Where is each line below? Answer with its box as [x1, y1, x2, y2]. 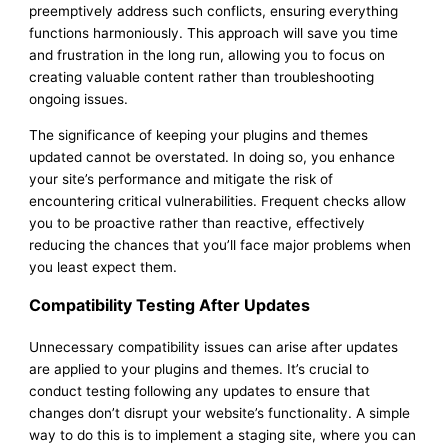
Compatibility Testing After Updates [29, 294, 311, 315]
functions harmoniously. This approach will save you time [29, 25, 399, 42]
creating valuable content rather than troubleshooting [29, 69, 375, 86]
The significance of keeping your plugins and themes [29, 126, 369, 143]
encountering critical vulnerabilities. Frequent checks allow [29, 192, 407, 209]
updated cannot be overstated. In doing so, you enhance [29, 148, 396, 165]
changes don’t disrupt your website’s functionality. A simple [29, 404, 411, 421]
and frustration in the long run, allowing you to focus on [29, 47, 386, 64]
